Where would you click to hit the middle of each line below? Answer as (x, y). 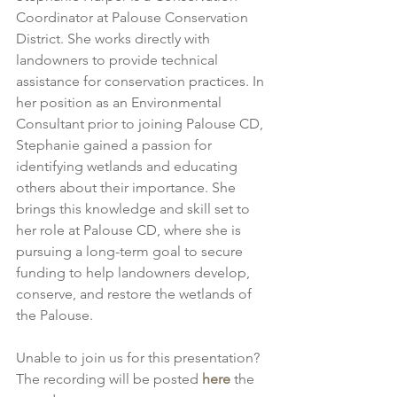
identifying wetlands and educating (128, 166)
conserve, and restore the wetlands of (136, 293)
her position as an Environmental (121, 102)
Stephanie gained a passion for (116, 144)
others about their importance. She (128, 187)
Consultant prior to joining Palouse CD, (141, 123)
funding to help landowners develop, (135, 272)
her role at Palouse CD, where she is (130, 230)
